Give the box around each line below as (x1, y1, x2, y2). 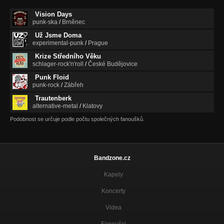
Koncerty (101, 187, 125, 195)
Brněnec (62, 18, 85, 26)
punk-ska (32, 18, 57, 26)
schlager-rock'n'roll (32, 60, 83, 68)
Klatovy (82, 102, 102, 110)
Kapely (103, 171, 123, 178)
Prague (88, 39, 108, 47)
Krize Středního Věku (35, 52, 101, 60)
